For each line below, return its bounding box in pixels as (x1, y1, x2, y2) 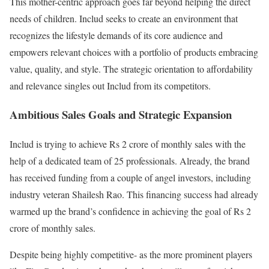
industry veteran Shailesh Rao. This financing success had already (10, 188, 258, 201)
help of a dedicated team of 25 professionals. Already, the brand (10, 154, 250, 168)
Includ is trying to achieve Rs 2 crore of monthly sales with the (10, 138, 246, 151)
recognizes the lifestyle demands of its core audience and (10, 28, 223, 41)
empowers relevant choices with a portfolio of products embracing (10, 45, 258, 58)
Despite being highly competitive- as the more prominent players (10, 248, 252, 261)
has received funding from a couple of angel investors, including (10, 171, 251, 184)
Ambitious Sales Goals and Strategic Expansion (10, 106, 232, 123)
